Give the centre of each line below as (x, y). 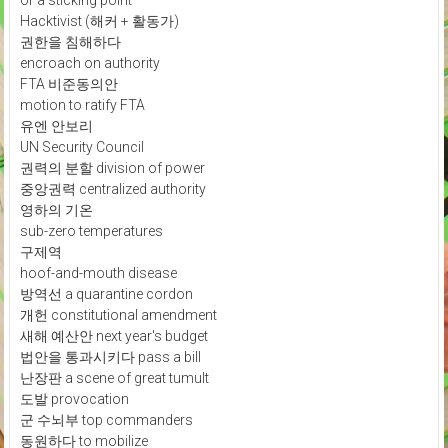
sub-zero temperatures (91, 230)
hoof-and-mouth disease (98, 272)
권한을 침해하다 (70, 41)
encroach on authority (89, 62)
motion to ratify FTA (82, 104)
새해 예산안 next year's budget (113, 335)
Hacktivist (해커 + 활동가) (99, 20)
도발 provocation (74, 398)
